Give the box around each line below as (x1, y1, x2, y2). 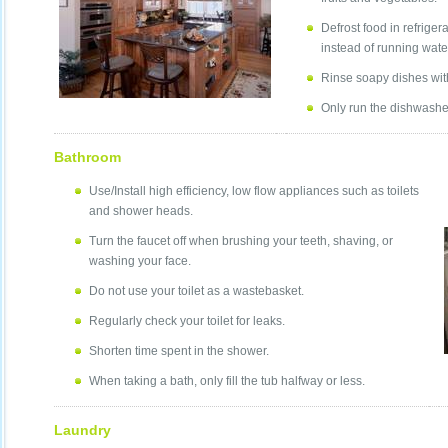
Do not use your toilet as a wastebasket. (89, 284, 304, 299)
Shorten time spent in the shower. (89, 344, 269, 359)
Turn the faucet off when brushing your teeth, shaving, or (89, 234, 393, 249)
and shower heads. (89, 204, 193, 219)
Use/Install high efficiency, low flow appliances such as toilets (89, 184, 419, 199)
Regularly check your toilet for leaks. (89, 314, 285, 329)
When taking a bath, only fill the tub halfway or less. (89, 374, 365, 389)
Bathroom (54, 148, 121, 165)
